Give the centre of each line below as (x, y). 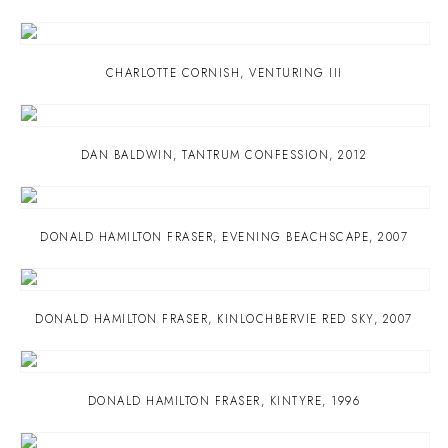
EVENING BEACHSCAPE (295, 237)
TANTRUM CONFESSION (256, 155)
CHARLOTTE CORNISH (172, 73)
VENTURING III (296, 73)
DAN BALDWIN (127, 155)
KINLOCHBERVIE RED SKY (295, 319)
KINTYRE (296, 401)
